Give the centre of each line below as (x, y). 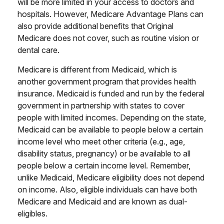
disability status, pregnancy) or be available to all (104, 153)
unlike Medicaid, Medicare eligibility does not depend (111, 177)
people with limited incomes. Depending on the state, (112, 117)
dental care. (38, 50)
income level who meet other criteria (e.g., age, (101, 141)
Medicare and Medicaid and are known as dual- (102, 201)
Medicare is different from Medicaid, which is (97, 69)
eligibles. (32, 213)
